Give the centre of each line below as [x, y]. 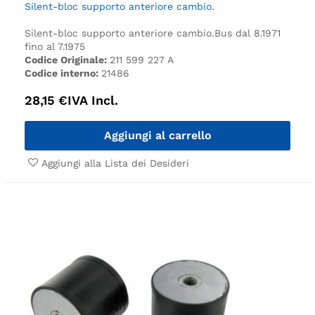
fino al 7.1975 [55, 46]
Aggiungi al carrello [157, 135]
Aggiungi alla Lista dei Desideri [115, 163]
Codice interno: [63, 73]
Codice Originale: [67, 59]
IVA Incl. [93, 100]
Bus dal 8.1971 [247, 33]
